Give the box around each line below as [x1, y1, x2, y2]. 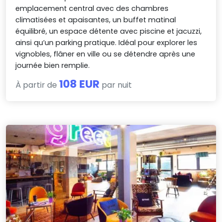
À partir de [15, 79, 59, 91]
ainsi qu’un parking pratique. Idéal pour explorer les [15, 38, 198, 48]
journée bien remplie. [15, 60, 90, 71]
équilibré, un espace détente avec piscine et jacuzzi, [15, 26, 202, 37]
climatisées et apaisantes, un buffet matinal [15, 15, 176, 25]
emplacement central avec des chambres [15, 3, 169, 14]
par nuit [100, 79, 132, 91]
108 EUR [59, 76, 100, 92]
